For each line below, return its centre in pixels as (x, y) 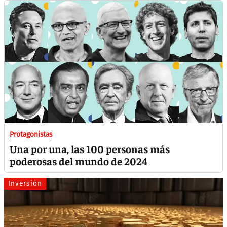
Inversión (25, 183)
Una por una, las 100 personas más (90, 148)
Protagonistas (31, 134)
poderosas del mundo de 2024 (79, 161)
